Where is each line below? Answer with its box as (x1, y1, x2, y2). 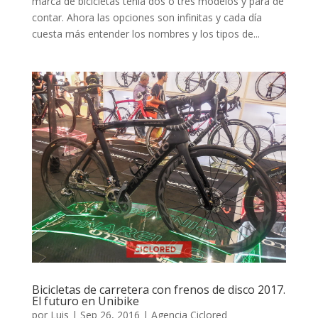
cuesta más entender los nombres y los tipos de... (31, 27, 260, 41)
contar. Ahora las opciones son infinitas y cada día (31, 11, 262, 25)
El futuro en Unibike (31, 292, 139, 309)
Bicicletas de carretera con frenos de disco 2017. (31, 281, 285, 297)
